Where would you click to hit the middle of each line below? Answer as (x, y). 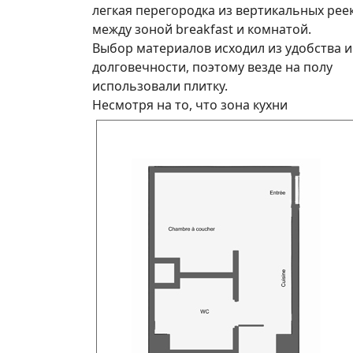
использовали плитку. (160, 85)
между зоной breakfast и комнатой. (202, 29)
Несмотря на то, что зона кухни (190, 104)
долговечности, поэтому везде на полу (212, 67)
